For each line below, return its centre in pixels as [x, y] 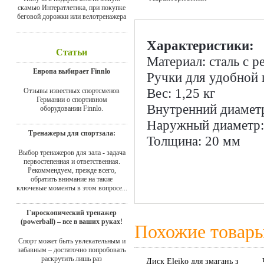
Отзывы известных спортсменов [72, 90]
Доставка [165, 13]
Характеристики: [200, 45]
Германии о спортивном [72, 99]
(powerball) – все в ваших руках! [72, 221]
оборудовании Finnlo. [72, 108]
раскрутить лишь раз [72, 258]
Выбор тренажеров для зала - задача [72, 152]
